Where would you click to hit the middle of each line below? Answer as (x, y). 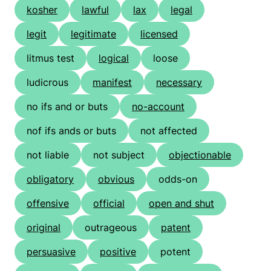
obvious (116, 179)
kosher (42, 10)
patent (176, 228)
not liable (48, 155)
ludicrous (47, 83)
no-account (158, 107)
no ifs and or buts (67, 107)
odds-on (178, 179)
